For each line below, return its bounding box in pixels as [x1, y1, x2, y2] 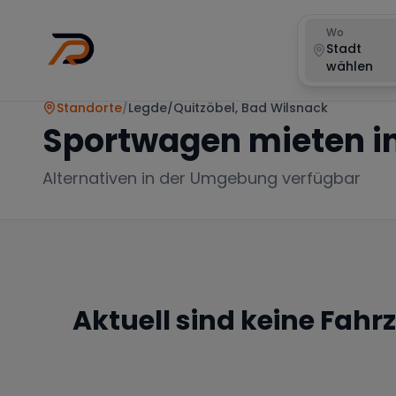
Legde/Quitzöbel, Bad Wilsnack [128, 99, 328, 117]
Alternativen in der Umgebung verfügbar [42, 167, 361, 189]
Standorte [57, 99, 122, 117]
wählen [326, 57, 373, 75]
